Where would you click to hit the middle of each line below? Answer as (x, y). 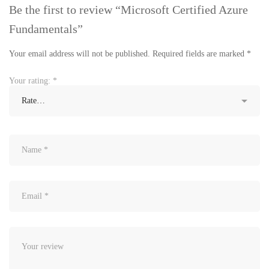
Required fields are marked (200, 54)
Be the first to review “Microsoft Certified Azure (128, 10)
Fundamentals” (46, 29)
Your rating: (31, 81)
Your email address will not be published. (80, 54)
